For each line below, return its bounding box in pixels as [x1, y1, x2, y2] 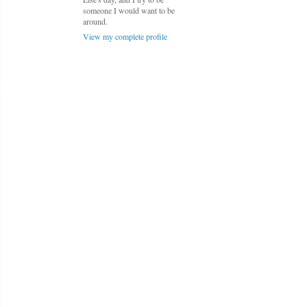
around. [83, 16, 108, 27]
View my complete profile [83, 31, 167, 42]
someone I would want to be [83, 5, 175, 16]
